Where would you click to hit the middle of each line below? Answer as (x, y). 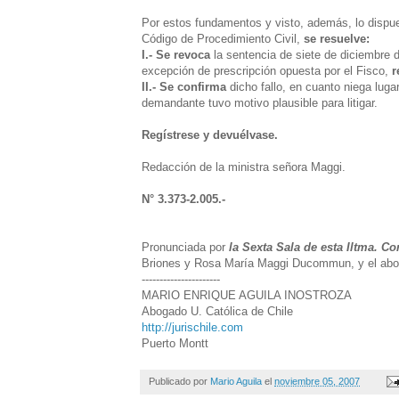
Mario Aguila (236, 381)
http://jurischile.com (192, 327)
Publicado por (179, 381)
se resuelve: (337, 38)
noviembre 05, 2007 (317, 381)
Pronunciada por (185, 247)
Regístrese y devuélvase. (210, 134)
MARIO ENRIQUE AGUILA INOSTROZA (247, 295)
